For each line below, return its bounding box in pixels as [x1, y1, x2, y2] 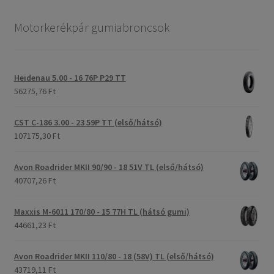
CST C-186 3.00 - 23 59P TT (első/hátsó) [13, 116, 162, 128]
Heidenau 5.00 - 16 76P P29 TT [13, 72, 126, 83]
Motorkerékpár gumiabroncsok [13, 20, 169, 35]
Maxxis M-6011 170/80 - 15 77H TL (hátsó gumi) [13, 206, 190, 217]
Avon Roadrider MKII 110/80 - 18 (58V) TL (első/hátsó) [13, 250, 214, 262]
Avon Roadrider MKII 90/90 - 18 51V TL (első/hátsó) [13, 161, 204, 172]
